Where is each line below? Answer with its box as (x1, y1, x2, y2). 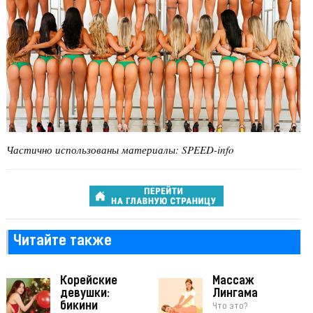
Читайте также (13, 235, 112, 249)
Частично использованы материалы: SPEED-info (6, 142, 234, 156)
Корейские (59, 276, 117, 288)
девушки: (59, 289, 110, 300)
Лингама (212, 289, 259, 300)
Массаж (212, 276, 255, 288)
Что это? (212, 303, 249, 312)
